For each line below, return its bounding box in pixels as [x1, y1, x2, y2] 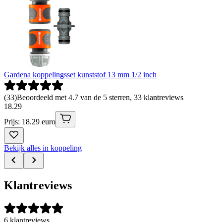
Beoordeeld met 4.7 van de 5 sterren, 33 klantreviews [17, 93, 183, 102]
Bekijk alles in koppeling [4, 143, 82, 152]
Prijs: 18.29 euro [4, 117, 55, 126]
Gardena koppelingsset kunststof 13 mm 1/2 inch [4, 70, 157, 79]
